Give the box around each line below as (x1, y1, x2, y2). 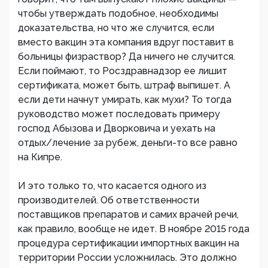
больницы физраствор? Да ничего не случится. (18, 51, 235, 63)
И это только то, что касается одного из (18, 180, 206, 192)
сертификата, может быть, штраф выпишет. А (18, 80, 230, 92)
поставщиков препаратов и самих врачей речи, (18, 209, 239, 221)
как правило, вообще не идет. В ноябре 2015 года (18, 223, 249, 235)
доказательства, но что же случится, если (18, 22, 214, 34)
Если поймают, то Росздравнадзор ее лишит (18, 65, 227, 77)
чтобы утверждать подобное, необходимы (18, 8, 218, 20)
